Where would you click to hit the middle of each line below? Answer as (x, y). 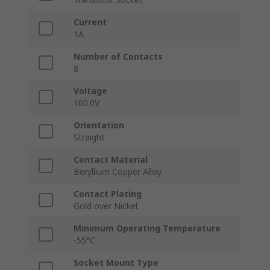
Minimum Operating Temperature (147, 228)
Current (90, 22)
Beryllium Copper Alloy (118, 172)
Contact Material (111, 160)
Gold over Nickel (105, 206)
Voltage (90, 91)
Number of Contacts (118, 57)
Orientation (99, 125)
